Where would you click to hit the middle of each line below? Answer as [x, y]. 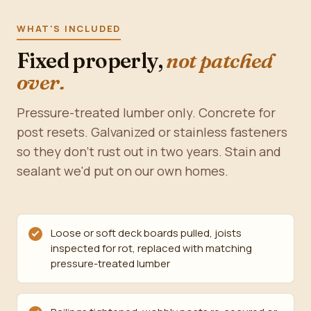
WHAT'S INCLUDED [69, 28]
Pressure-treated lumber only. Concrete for [146, 112]
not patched [219, 61]
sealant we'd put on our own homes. [123, 171]
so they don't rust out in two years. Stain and [149, 151]
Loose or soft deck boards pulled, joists [146, 233]
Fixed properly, [92, 61]
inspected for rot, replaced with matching [151, 248]
